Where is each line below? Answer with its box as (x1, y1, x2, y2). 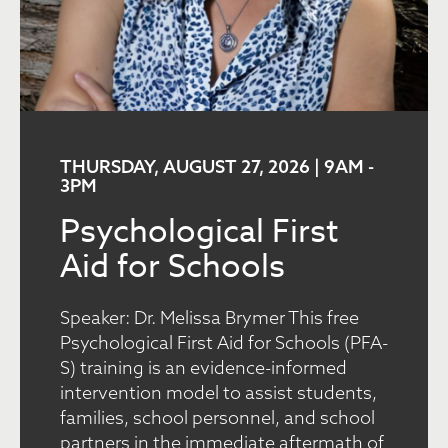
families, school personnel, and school (60, 406, 375, 430)
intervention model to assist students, (60, 381, 377, 405)
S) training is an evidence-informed (60, 356, 347, 380)
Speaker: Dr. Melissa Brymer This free (60, 306, 359, 330)
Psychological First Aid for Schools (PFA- (60, 331, 388, 355)
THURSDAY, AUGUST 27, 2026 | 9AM (60, 155, 364, 179)
